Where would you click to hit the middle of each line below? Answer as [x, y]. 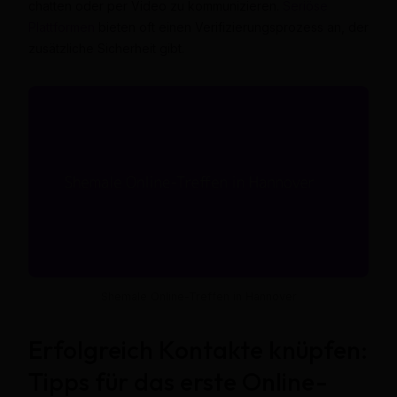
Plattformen [61, 27]
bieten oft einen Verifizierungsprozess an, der [231, 27]
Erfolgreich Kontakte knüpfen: [198, 350]
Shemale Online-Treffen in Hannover [198, 297]
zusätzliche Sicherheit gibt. [106, 48]
